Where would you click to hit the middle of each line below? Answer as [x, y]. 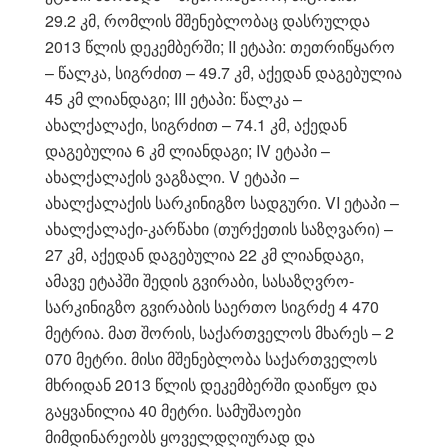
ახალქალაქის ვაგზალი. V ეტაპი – [172, 176]
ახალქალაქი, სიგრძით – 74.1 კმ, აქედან [196, 124]
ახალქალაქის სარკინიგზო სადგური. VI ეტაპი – [222, 202]
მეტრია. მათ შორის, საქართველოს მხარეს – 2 [219, 332]
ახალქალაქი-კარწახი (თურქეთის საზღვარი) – [219, 228]
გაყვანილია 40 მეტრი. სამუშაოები [173, 410]
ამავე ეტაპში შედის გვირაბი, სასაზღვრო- [199, 280]
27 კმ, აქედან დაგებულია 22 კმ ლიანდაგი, [204, 254]
